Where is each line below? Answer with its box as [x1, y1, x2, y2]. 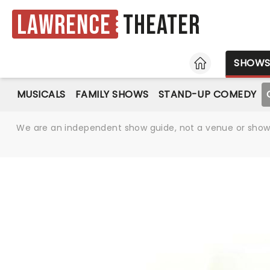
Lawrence [17, 9, 111, 42]
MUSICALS [17, 87, 66, 101]
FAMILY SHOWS [75, 87, 149, 101]
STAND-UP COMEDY [158, 87, 257, 101]
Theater [122, 10, 201, 42]
